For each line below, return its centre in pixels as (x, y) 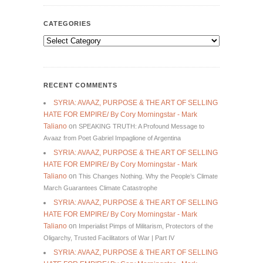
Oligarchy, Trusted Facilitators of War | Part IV (109, 238)
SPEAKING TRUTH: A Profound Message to (141, 127)
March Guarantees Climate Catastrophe (100, 188)
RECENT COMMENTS (80, 85)
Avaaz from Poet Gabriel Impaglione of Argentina (112, 138)
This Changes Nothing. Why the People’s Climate (148, 176)
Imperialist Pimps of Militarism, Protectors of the (146, 226)
